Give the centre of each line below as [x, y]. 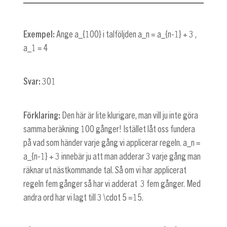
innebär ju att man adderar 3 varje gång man [131, 156]
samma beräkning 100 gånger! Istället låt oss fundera [109, 129]
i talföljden [120, 35]
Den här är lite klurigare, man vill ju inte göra [130, 115]
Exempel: [39, 35]
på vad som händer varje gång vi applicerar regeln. [103, 143]
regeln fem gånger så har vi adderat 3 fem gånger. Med [112, 184]
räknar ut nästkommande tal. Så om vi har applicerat [105, 170]
